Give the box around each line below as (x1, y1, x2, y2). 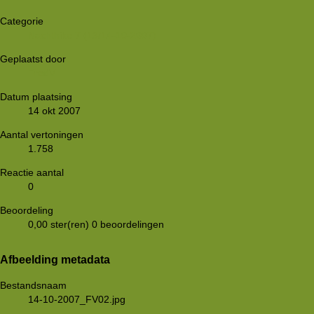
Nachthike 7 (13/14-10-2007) (28, 29, 156, 41)
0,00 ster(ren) (28, 218, 89, 230)
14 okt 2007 (28, 104, 81, 116)
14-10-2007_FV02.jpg (28, 293, 125, 305)
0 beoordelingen (92, 218, 164, 230)
